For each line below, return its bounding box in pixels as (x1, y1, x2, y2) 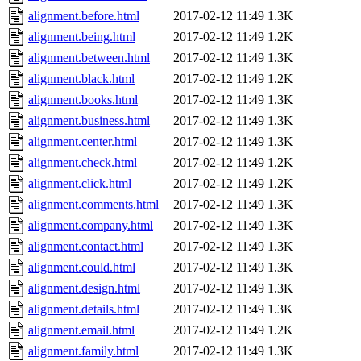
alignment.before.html (28, 9, 139, 23)
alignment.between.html (28, 51, 150, 65)
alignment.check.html (28, 156, 137, 170)
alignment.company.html (28, 218, 153, 233)
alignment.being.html (28, 30, 135, 44)
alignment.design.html (28, 281, 140, 296)
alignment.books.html (28, 93, 138, 107)
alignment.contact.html (28, 239, 143, 254)
